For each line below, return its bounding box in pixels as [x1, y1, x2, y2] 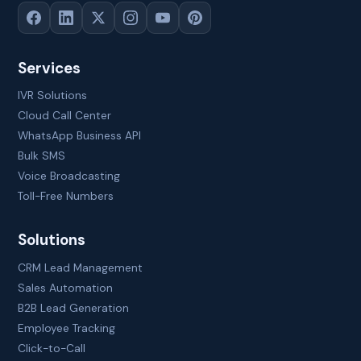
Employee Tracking [18, 320, 116, 335]
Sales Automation [18, 280, 114, 295]
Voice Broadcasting [18, 168, 121, 184]
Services [18, 58, 81, 79]
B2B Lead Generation [18, 300, 130, 315]
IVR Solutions [18, 88, 88, 103]
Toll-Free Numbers [18, 189, 114, 204]
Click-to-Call [18, 340, 86, 355]
